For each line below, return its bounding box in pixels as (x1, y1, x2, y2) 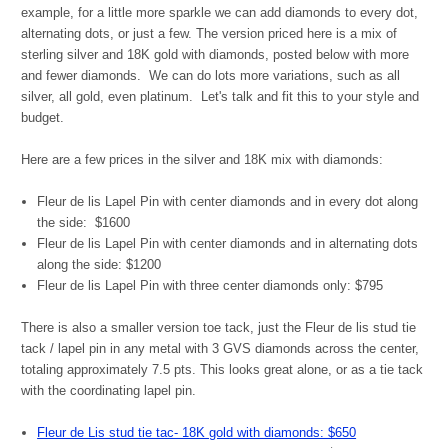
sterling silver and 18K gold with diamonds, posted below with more (21, 47, 409, 63)
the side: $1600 (37, 215, 131, 231)
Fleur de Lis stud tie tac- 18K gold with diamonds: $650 (37, 425, 357, 441)
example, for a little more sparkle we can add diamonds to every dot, (21, 5, 418, 21)
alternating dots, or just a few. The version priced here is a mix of (21, 26, 397, 42)
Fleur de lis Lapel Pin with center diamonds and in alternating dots (37, 236, 419, 252)
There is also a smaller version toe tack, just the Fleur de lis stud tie (21, 320, 416, 336)
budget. (21, 110, 68, 126)
